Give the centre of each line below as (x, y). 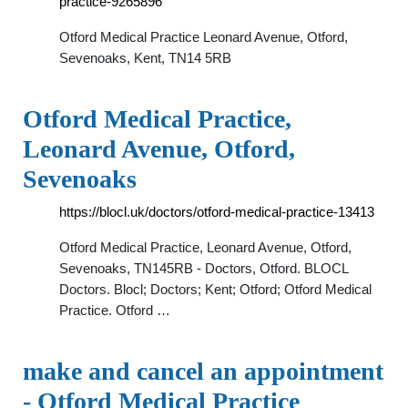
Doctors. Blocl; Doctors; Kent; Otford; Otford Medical (215, 289)
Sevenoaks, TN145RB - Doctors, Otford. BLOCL (204, 268)
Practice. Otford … (115, 310)
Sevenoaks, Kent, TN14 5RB (145, 58)
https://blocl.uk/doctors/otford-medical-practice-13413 (217, 212)
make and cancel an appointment (203, 371)
